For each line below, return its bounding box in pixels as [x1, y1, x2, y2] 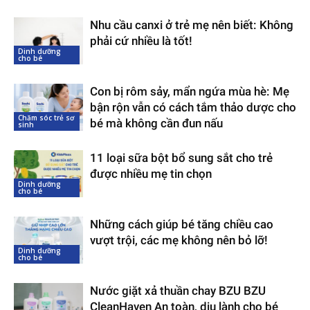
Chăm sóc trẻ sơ [18, 113, 74, 123]
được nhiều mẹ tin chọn [90, 166, 212, 181]
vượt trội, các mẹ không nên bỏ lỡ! [90, 232, 268, 247]
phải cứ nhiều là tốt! [90, 33, 192, 48]
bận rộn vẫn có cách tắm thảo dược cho [90, 100, 296, 114]
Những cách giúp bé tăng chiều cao [90, 217, 273, 231]
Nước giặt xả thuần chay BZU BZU [90, 283, 266, 298]
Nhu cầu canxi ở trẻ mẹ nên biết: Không [90, 17, 293, 32]
